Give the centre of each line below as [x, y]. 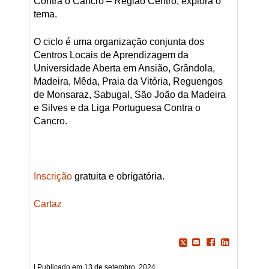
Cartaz [47, 204]
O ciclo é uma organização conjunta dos [119, 41]
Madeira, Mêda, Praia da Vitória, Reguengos [128, 81]
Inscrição [53, 176]
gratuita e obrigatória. [118, 176]
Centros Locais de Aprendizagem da [111, 55]
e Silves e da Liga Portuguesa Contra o [117, 107]
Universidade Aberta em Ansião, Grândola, [124, 68]
